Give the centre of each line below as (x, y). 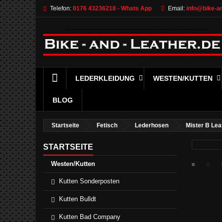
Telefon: (61, 8)
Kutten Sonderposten (89, 181)
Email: (176, 8)
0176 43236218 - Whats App (112, 8)
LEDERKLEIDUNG (105, 78)
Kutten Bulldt (78, 199)
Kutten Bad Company (90, 217)
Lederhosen (152, 125)
